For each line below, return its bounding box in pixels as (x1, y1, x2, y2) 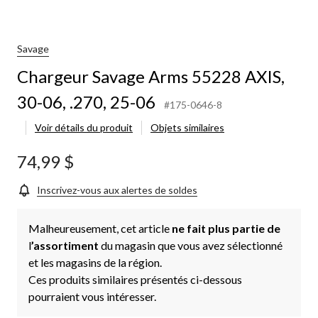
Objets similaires (150, 121, 224, 133)
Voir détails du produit (35, 121, 133, 133)
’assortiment (31, 238, 101, 252)
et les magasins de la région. (28, 255, 162, 269)
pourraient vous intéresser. (28, 289, 156, 303)
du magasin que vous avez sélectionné (101, 238, 283, 252)
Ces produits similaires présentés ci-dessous (28, 272, 242, 286)
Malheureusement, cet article (28, 221, 172, 235)
